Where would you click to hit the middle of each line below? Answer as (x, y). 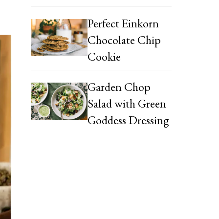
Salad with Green (127, 103)
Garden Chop (119, 87)
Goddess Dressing (128, 120)
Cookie (104, 56)
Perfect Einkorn (123, 23)
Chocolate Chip (124, 40)
